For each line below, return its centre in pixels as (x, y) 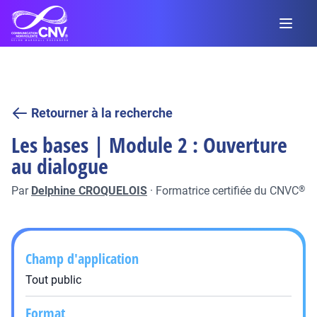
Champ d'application (82, 259)
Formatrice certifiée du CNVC (227, 191)
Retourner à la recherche (102, 113)
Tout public (53, 280)
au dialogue (60, 166)
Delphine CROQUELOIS (89, 191)
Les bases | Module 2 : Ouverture (149, 145)
